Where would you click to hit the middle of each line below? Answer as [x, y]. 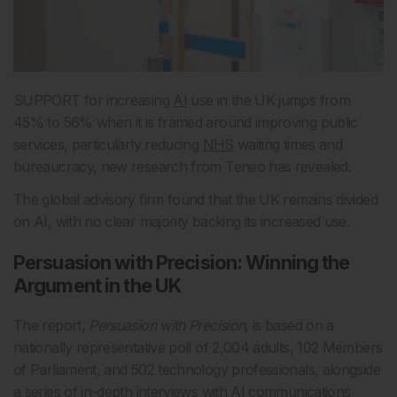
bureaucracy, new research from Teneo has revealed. [182, 167]
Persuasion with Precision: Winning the [182, 263]
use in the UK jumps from [269, 101]
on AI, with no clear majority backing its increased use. [182, 222]
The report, [51, 326]
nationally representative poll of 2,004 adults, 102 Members [198, 348]
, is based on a [289, 326]
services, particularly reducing [108, 145]
